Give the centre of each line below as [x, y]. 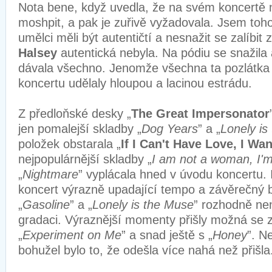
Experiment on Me [72, 235]
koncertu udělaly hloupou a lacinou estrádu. [135, 83]
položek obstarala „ [70, 144]
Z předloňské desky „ [75, 114]
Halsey [39, 53]
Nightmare [50, 174]
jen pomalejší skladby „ [80, 129]
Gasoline [46, 205]
